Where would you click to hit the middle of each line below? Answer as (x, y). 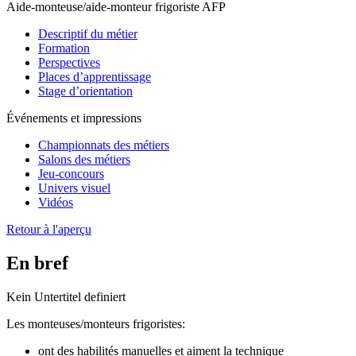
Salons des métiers (84, 159)
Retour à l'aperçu (49, 229)
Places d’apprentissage (95, 77)
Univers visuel (74, 188)
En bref (37, 263)
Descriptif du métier (88, 34)
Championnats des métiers (104, 145)
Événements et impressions (74, 118)
